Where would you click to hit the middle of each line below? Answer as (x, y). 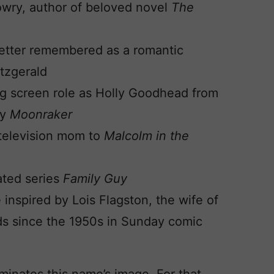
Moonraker (41, 114)
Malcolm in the (146, 136)
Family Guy (95, 179)
